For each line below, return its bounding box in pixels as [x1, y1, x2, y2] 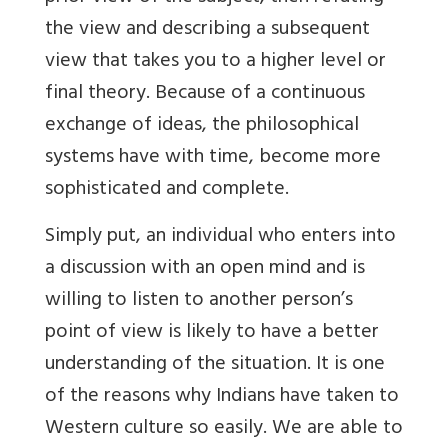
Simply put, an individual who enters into [45, 219, 396, 257]
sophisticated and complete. [45, 172, 289, 210]
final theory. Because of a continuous [45, 76, 365, 114]
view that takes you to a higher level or [45, 44, 386, 82]
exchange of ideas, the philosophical [45, 108, 359, 146]
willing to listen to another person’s [45, 283, 353, 321]
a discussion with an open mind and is [45, 251, 365, 289]
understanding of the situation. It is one [45, 347, 385, 385]
